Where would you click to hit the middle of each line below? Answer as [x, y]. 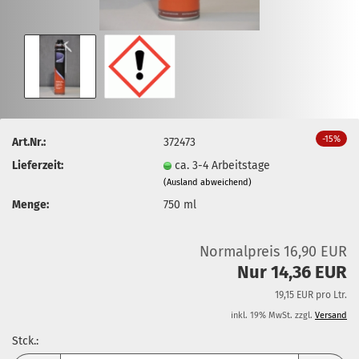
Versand [331, 315]
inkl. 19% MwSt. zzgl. [273, 315]
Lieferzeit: [38, 165]
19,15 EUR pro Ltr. [311, 295]
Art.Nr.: [29, 142]
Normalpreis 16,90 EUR [273, 252]
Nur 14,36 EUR [292, 272]
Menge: [30, 204]
